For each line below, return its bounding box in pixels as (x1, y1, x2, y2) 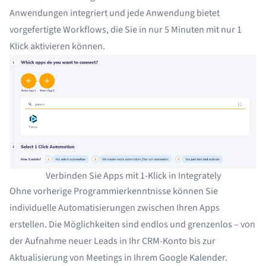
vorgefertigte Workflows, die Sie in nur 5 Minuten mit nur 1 (9, 23, 242, 36)
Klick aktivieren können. (9, 40, 105, 53)
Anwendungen (9, 7, 68, 20)
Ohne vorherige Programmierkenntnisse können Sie (9, 185, 218, 198)
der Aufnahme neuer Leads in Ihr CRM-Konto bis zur (9, 235, 216, 248)
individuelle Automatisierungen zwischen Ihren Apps (9, 201, 220, 215)
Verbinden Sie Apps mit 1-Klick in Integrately (45, 169, 221, 183)
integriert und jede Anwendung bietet (68, 7, 220, 20)
